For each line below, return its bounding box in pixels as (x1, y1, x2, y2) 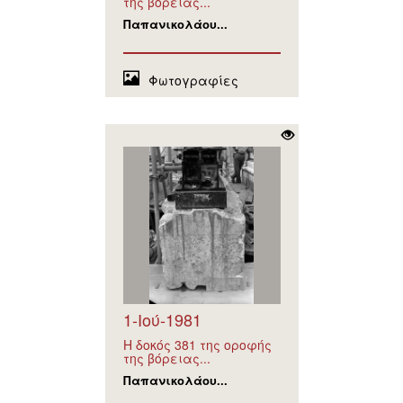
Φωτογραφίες (148, 71, 238, 90)
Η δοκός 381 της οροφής (122, 336, 272, 354)
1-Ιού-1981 (122, 308, 201, 332)
